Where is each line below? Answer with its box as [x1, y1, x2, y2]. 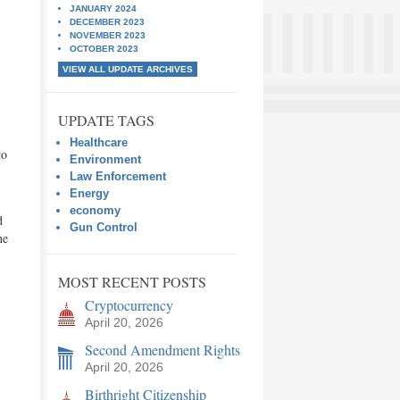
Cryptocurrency [85, 296, 173, 314]
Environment [70, 153, 141, 166]
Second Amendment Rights [85, 340, 240, 359]
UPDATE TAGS [58, 111, 154, 129]
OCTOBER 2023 [70, 44, 138, 54]
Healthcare [70, 136, 128, 149]
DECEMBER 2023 [70, 17, 145, 27]
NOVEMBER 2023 [70, 30, 146, 40]
